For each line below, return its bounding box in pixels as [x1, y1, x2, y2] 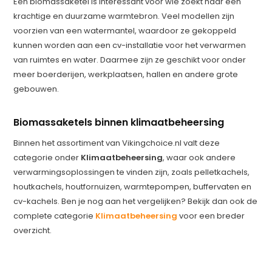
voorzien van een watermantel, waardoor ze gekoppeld [13, 25, 237, 36]
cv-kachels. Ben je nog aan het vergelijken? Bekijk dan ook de [13, 195, 258, 207]
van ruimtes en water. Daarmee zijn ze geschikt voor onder [13, 54, 246, 66]
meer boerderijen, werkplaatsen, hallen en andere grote [13, 69, 239, 80]
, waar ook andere [163, 152, 236, 163]
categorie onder [13, 152, 81, 163]
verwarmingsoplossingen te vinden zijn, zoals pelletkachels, [13, 166, 250, 178]
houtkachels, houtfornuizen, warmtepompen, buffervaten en [13, 181, 252, 192]
